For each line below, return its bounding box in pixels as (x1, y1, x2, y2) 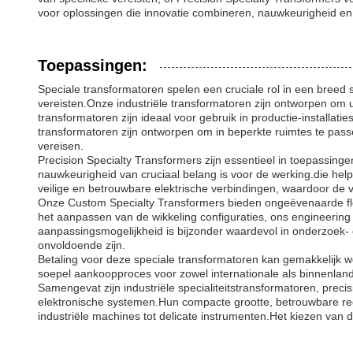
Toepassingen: (38, 57, 147, 74)
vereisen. (38, 139, 84, 152)
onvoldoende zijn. (38, 239, 125, 251)
